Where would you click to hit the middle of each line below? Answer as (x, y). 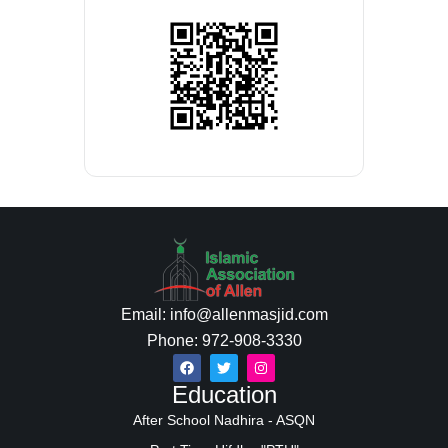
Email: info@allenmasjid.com (224, 314)
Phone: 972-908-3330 (224, 340)
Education (224, 394)
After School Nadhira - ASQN (224, 419)
